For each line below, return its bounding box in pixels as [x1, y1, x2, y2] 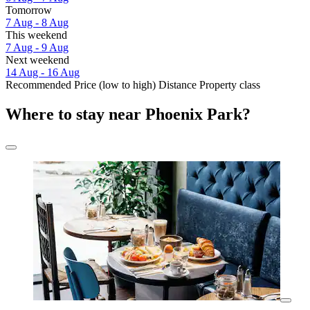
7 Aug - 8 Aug [6, 17, 69, 29]
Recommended [6, 79, 71, 91]
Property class [199, 79, 260, 91]
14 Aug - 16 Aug [6, 66, 80, 79]
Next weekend [6, 54, 69, 66]
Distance [158, 79, 197, 91]
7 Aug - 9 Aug [6, 42, 69, 54]
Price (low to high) [74, 79, 156, 91]
